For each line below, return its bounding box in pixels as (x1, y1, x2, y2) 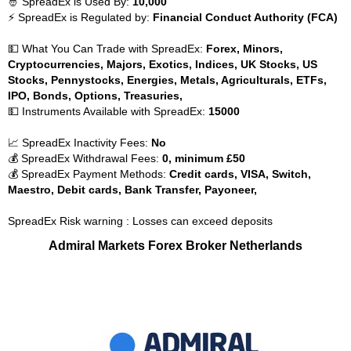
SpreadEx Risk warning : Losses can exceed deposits (8, 215, 273, 227)
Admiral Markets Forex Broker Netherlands (49, 238, 302, 252)
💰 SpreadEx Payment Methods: (8, 168, 169, 180)
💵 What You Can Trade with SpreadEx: (8, 42, 206, 55)
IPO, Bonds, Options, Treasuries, (8, 89, 183, 102)
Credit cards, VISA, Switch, (169, 168, 311, 180)
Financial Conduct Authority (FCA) (153, 11, 338, 24)
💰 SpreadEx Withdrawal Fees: (8, 152, 162, 165)
